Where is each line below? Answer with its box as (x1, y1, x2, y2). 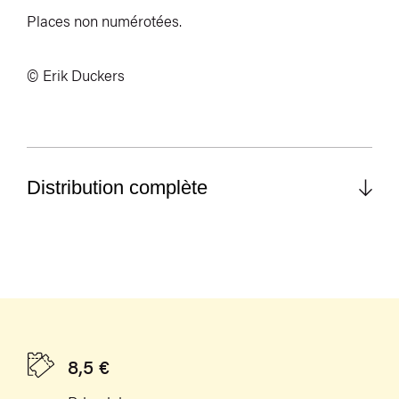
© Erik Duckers (27, 64, 125, 86)
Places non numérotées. (27, 10, 182, 32)
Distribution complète (27, 176, 208, 199)
